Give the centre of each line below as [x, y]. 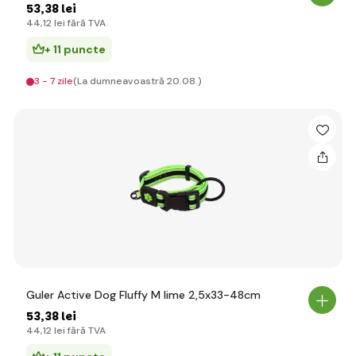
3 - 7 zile [54, 81]
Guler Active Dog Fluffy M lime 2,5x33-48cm [143, 295]
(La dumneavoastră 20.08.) [137, 81]
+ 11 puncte [75, 49]
